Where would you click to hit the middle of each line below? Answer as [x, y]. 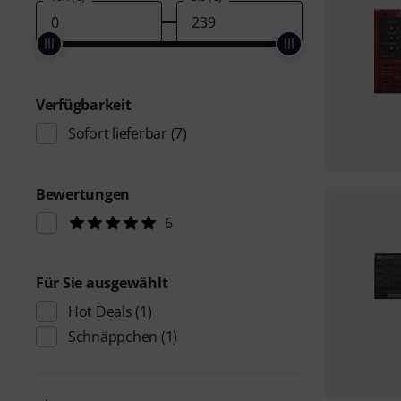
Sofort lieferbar [118, 133]
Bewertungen [83, 194]
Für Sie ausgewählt [102, 283]
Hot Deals [100, 311]
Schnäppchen [113, 337]
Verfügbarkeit [84, 105]
